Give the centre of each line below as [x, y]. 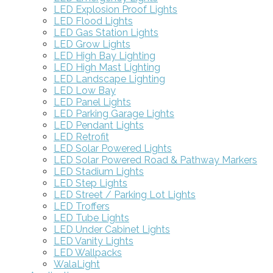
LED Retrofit [81, 136]
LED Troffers [82, 206]
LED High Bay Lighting [105, 55]
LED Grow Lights [92, 44]
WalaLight [77, 264]
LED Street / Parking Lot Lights [125, 194]
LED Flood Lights [93, 21]
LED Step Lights [90, 183]
